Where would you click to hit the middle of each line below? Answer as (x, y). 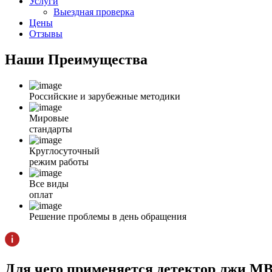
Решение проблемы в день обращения (108, 217)
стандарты (51, 129)
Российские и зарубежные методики (105, 97)
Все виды (49, 184)
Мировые (49, 118)
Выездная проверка (94, 12)
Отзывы (46, 34)
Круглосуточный (64, 151)
